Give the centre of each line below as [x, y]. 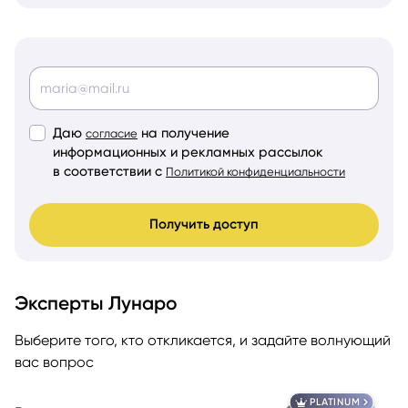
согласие [112, 133]
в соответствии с [107, 171]
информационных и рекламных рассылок [188, 152]
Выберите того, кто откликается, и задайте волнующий [203, 340]
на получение [185, 133]
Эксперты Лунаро [96, 302]
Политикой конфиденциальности [255, 171]
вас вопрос [54, 362]
